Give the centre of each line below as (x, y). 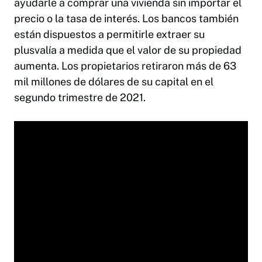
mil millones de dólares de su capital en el (114, 81)
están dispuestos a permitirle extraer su (109, 34)
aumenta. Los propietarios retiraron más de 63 (125, 65)
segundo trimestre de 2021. (80, 97)
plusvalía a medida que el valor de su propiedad (128, 50)
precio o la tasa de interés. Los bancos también (126, 18)
